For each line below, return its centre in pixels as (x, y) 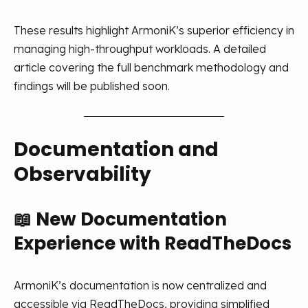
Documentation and (116, 150)
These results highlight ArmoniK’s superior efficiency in (154, 30)
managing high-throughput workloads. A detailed (140, 49)
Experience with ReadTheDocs (153, 243)
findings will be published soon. (92, 86)
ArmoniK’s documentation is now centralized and (140, 285)
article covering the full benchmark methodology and (151, 67)
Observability (82, 174)
